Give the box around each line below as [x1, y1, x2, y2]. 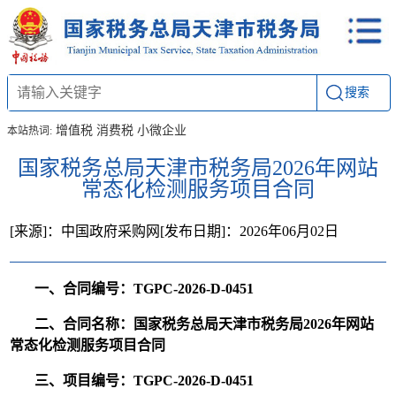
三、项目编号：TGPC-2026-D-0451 [34, 373, 255, 389]
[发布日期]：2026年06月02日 [160, 224, 339, 240]
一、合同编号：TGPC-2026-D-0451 [34, 281, 255, 297]
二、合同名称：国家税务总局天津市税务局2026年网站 [34, 316, 375, 332]
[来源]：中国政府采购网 [10, 224, 161, 240]
